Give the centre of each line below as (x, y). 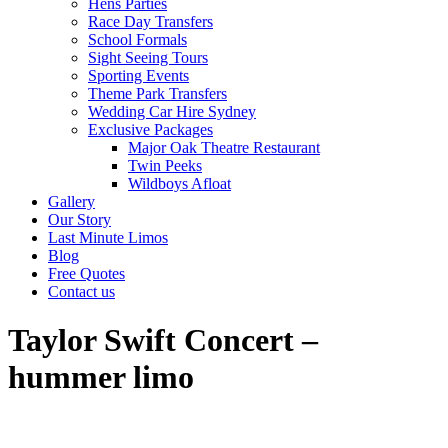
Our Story (79, 219)
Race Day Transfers (150, 21)
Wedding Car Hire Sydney (172, 111)
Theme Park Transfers (157, 93)
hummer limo (101, 377)
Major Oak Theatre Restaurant (224, 147)
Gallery (71, 201)
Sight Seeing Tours (148, 57)
